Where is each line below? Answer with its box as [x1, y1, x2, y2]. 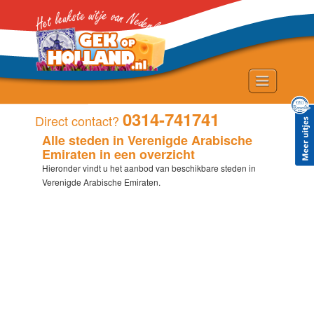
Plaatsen [16, 158, 62, 170]
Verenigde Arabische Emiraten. [42, 176, 161, 188]
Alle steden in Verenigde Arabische [42, 131, 252, 149]
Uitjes [16, 132, 46, 144]
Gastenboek [16, 185, 81, 197]
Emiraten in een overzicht [42, 145, 195, 163]
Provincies [16, 265, 73, 277]
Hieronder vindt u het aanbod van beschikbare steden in [42, 162, 256, 174]
